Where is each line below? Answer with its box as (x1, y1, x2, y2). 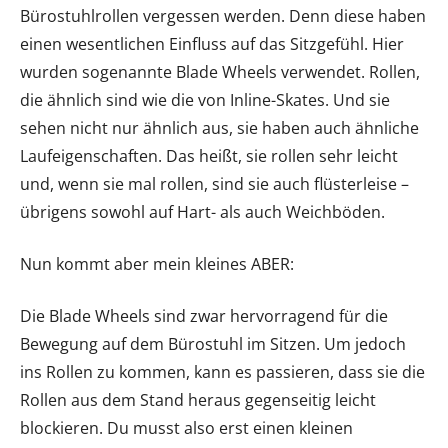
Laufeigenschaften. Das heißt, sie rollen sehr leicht (20, 145, 398, 167)
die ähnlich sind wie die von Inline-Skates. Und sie (20, 89, 390, 111)
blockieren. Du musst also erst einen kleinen (20, 417, 353, 439)
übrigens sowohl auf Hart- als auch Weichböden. (20, 201, 385, 223)
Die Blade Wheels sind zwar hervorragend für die (20, 305, 388, 327)
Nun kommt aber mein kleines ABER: (20, 253, 294, 275)
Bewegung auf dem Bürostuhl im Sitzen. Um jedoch (20, 333, 406, 355)
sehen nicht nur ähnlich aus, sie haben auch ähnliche (20, 117, 419, 139)
